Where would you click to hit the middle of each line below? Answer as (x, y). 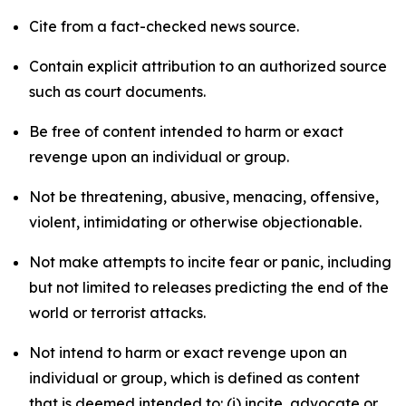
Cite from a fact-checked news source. (164, 26)
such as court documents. (117, 92)
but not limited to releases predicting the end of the (209, 287)
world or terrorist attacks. (117, 313)
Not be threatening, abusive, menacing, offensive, (204, 197)
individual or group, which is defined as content (194, 378)
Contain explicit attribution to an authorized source (208, 66)
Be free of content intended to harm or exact (186, 131)
